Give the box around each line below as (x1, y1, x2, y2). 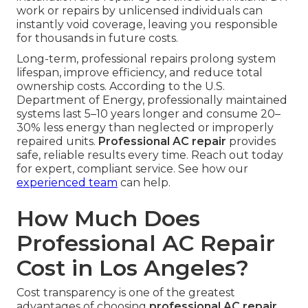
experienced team (16, 175, 118, 189)
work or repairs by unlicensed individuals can (16, 3, 263, 17)
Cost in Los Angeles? (16, 254, 249, 281)
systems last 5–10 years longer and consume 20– (16, 107, 280, 120)
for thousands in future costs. (16, 31, 178, 45)
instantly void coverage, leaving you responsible (16, 17, 278, 31)
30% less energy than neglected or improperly (16, 120, 274, 134)
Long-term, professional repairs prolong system (16, 52, 276, 65)
